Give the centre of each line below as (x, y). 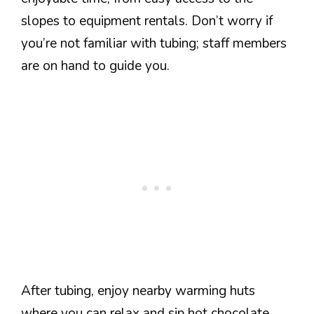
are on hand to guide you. (95, 66)
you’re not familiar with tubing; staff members (154, 43)
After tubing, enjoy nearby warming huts (138, 291)
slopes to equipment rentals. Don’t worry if (147, 21)
